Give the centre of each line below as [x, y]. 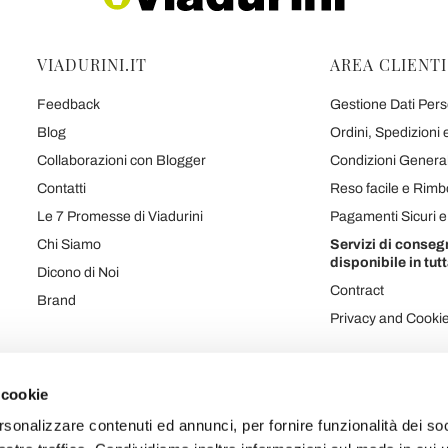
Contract [356, 290]
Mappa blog [283, 418]
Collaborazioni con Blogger [121, 160]
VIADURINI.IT [92, 64]
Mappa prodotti [86, 418]
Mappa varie [364, 418]
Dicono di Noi [78, 272]
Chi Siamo [69, 244]
